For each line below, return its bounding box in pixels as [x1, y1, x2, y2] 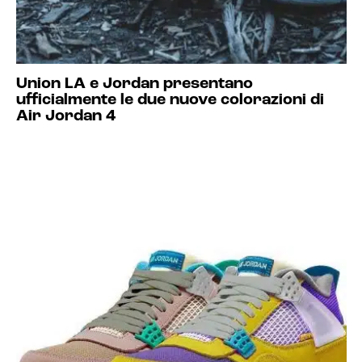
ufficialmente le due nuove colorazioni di [15, 92, 324, 108]
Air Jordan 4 [15, 108, 116, 124]
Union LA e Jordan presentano [15, 76, 253, 92]
